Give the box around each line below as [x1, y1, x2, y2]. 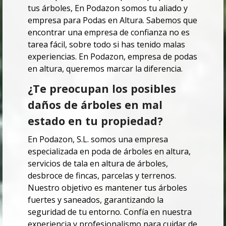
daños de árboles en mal [28, 97, 162, 112]
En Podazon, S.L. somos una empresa [28, 134, 168, 145]
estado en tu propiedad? [28, 114, 163, 129]
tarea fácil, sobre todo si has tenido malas [28, 39, 185, 50]
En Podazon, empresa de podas [79, 51, 197, 63]
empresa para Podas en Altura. [28, 15, 146, 26]
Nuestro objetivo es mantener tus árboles [28, 182, 187, 194]
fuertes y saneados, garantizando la [28, 194, 163, 206]
